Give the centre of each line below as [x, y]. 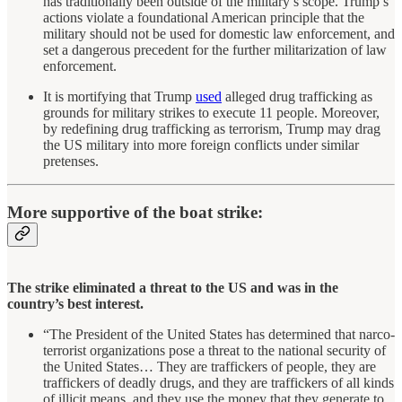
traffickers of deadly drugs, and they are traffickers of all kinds [218, 382]
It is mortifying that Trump [119, 97]
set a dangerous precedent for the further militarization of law [215, 50]
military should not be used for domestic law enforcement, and [219, 34]
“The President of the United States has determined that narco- [219, 334]
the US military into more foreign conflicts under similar [201, 145]
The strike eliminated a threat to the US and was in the [173, 287]
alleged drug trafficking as [297, 97]
